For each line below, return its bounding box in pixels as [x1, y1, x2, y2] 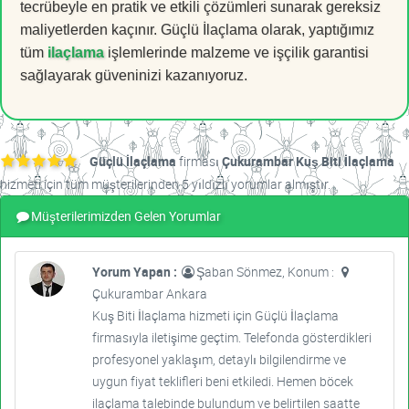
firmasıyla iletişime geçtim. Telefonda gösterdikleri [91, 329, 372, 347]
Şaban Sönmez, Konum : [195, 263, 337, 281]
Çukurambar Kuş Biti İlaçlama [222, 152, 394, 171]
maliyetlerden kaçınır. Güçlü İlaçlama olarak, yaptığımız [20, 22, 374, 38]
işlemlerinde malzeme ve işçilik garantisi [104, 45, 369, 61]
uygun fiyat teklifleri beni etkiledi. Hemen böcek [91, 372, 353, 391]
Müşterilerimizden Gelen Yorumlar [31, 207, 221, 225]
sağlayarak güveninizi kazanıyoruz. [20, 68, 247, 84]
